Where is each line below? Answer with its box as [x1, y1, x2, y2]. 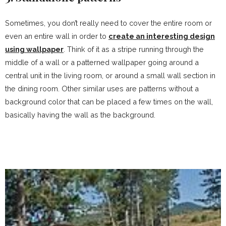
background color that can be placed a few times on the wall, [5, 97, 213, 106]
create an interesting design [108, 31, 215, 40]
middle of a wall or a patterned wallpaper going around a [5, 58, 199, 67]
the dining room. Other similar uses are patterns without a [5, 84, 199, 93]
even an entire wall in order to [5, 31, 108, 40]
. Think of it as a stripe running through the [64, 44, 204, 53]
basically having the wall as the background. [5, 110, 155, 119]
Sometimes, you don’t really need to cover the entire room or [5, 18, 212, 27]
